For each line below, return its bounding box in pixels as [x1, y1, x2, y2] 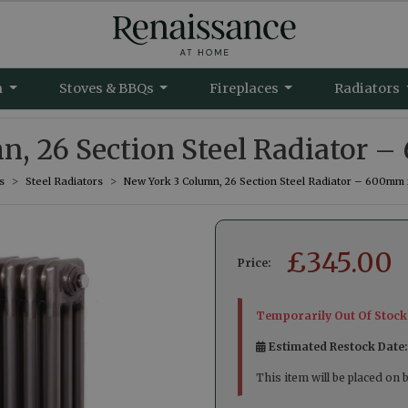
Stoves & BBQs [58, 80, 157, 97]
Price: [238, 255, 271, 270]
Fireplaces [209, 80, 281, 97]
